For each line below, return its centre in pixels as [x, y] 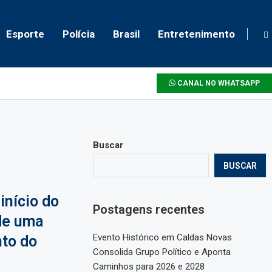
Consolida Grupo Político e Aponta [162, 252]
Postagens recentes [149, 210]
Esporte [25, 34]
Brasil [126, 34]
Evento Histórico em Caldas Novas [163, 238]
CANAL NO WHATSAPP [218, 83]
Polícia [79, 34]
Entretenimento [196, 34]
